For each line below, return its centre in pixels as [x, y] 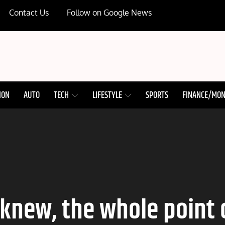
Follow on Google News [109, 13]
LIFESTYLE [107, 95]
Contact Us [29, 13]
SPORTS [157, 95]
